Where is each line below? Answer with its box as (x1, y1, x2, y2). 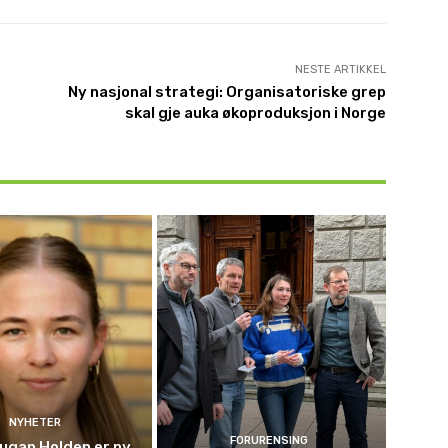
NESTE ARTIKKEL (294, 62, 386, 76)
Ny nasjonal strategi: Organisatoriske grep (67, 82, 386, 101)
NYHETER (9, 416, 62, 430)
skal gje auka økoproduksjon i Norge (124, 103, 386, 122)
